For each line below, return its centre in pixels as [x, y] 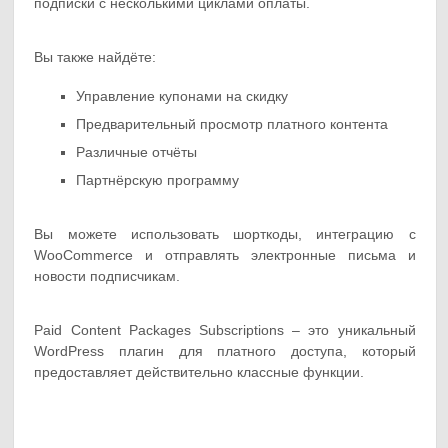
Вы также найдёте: [95, 57]
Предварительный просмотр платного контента [232, 124]
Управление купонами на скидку [182, 96]
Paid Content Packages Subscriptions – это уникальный [225, 330]
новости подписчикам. [107, 276]
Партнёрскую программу [158, 180]
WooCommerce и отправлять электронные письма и [225, 255]
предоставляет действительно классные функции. [199, 372]
